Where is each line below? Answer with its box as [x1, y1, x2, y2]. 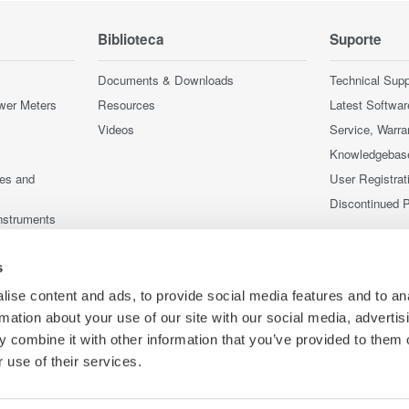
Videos [98, 120, 134, 138]
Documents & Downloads [98, 70, 234, 89]
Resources [98, 95, 155, 113]
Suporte [330, 28, 382, 49]
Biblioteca [98, 28, 164, 49]
